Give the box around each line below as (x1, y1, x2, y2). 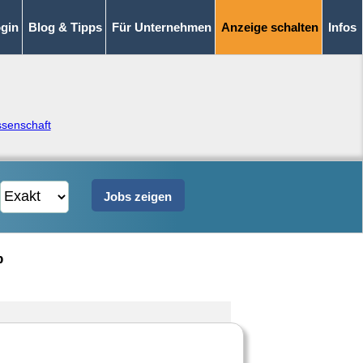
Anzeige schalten (221, 20, 318, 34)
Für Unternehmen (112, 20, 211, 34)
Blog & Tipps (28, 20, 102, 34)
